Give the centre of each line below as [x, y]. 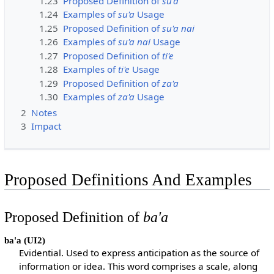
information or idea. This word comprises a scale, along [139, 266]
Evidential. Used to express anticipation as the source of [139, 253]
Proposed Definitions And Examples [128, 180]
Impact [46, 126]
